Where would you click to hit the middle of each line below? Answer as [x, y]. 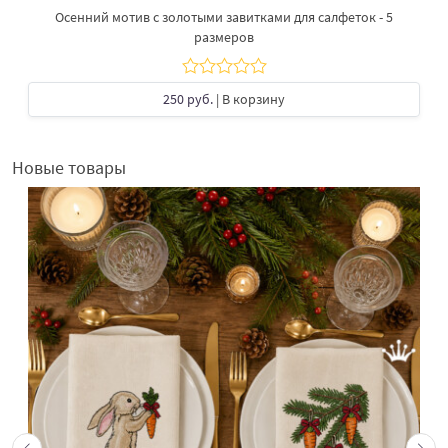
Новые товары [69, 167]
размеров [224, 36]
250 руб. [188, 98]
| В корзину [249, 98]
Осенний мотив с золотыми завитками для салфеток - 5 [224, 16]
